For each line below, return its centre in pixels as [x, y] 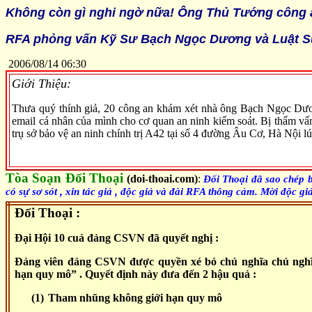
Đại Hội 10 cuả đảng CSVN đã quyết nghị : [117, 238]
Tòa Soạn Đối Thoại [65, 178]
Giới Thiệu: [42, 84]
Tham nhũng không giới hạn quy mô [135, 298]
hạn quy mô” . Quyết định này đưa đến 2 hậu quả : [136, 274]
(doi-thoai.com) [162, 179]
